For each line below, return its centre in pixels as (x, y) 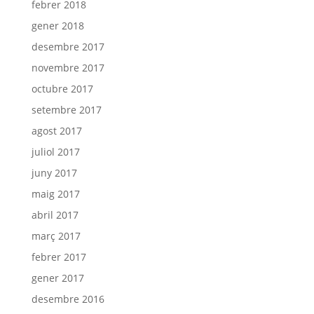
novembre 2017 (68, 68)
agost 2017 (56, 131)
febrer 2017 (59, 257)
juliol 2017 (55, 152)
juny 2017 (54, 173)
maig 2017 (55, 194)
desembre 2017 (68, 47)
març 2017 (56, 236)
